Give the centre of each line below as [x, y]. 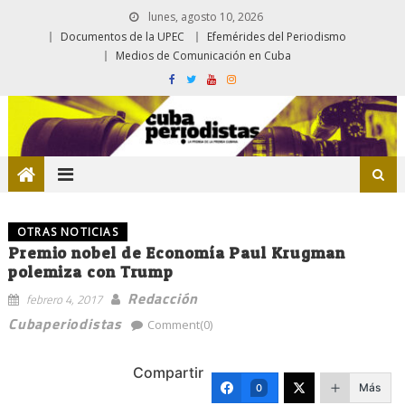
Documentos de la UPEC [122, 37]
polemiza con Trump [91, 271]
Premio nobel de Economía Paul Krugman [177, 252]
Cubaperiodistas [65, 323]
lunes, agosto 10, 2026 [204, 17]
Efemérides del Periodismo [277, 37]
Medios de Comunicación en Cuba [203, 56]
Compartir [169, 372]
